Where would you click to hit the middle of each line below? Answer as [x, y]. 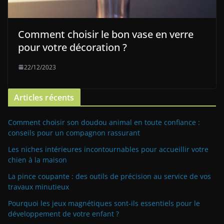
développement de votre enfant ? [63, 213]
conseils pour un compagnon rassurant [74, 132]
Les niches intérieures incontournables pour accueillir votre [108, 149]
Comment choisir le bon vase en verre [106, 34]
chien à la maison [37, 159]
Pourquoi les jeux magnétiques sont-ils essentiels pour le [104, 203]
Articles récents [44, 97]
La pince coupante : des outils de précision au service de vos [109, 176]
